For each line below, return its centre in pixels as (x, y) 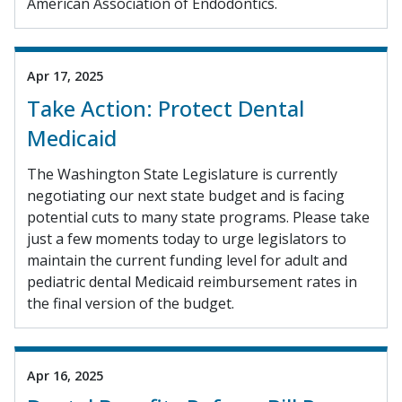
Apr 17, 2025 (65, 76)
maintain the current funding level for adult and (187, 260)
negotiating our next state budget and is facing (186, 195)
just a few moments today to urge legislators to (187, 238)
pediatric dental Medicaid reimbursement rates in (192, 281)
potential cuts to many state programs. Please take (198, 217)
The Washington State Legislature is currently (182, 174)
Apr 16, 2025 (65, 375)
